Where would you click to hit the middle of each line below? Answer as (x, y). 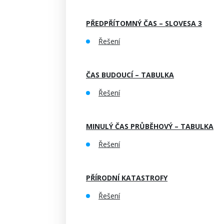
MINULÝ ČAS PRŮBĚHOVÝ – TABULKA (150, 126)
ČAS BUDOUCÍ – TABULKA (130, 75)
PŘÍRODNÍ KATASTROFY (127, 178)
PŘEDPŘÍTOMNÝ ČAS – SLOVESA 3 (144, 23)
